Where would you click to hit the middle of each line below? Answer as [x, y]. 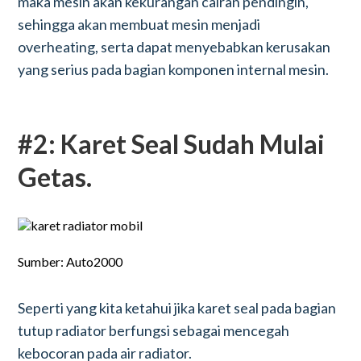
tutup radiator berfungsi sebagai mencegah [154, 330]
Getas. [55, 177]
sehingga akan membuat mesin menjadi [139, 24]
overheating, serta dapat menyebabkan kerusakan [174, 47]
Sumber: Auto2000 [71, 261]
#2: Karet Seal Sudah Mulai [172, 144]
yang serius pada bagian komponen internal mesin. [174, 69]
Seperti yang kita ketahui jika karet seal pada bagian [177, 308]
